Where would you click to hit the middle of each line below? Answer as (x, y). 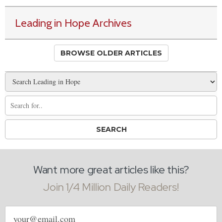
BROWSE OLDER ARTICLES (111, 53)
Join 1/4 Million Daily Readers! (111, 187)
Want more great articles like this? (111, 169)
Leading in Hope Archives (73, 23)
